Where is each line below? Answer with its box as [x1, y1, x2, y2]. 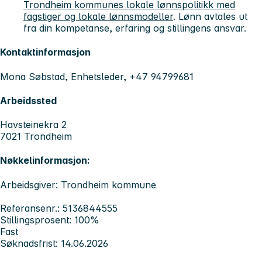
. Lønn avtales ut [173, 11, 247, 23]
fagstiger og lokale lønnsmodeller [23, 11, 173, 23]
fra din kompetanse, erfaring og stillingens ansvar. [23, 22, 246, 35]
